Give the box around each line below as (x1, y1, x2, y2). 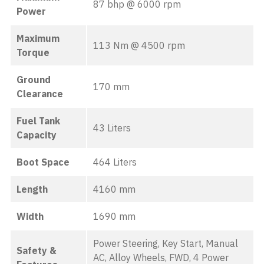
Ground (16, 74, 51, 85)
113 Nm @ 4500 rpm (93, 39, 185, 51)
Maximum (16, 32, 60, 44)
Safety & (16, 245, 57, 256)
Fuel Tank (16, 115, 60, 127)
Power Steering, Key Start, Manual (93, 237, 238, 249)
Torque (16, 47, 49, 58)
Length (16, 183, 48, 195)
